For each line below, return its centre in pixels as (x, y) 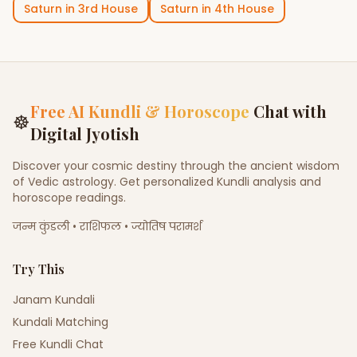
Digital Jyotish (85, 133)
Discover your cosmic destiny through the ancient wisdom (176, 166)
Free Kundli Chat (58, 344)
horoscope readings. (69, 198)
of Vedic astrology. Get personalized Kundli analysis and (167, 182)
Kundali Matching (61, 322)
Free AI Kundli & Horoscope (140, 111)
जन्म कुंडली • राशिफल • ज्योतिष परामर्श (107, 226)
